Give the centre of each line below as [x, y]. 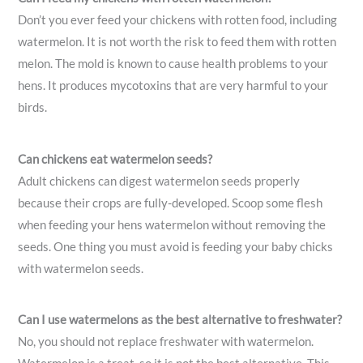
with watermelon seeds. [81, 268]
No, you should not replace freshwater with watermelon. [166, 342]
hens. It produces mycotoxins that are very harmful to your [173, 86]
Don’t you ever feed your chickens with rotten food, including [178, 20]
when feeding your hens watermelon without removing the [172, 224]
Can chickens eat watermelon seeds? [115, 159]
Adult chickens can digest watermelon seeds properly [159, 181]
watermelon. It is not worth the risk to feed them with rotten [177, 42]
